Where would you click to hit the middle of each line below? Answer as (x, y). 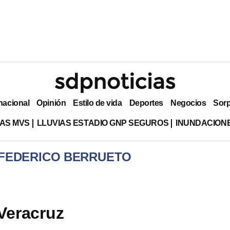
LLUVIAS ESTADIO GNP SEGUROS (103, 123)
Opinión (51, 103)
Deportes (146, 103)
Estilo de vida (98, 103)
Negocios (188, 103)
